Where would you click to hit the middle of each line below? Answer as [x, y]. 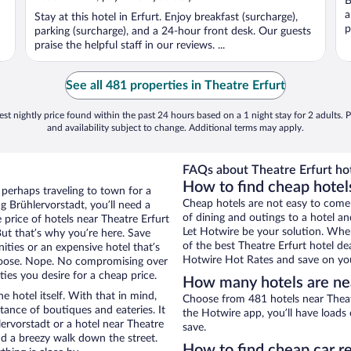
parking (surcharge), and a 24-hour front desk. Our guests [173, 32]
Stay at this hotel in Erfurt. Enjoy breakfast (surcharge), [166, 18]
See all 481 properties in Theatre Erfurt [175, 86]
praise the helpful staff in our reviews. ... [130, 46]
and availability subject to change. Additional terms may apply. [175, 128]
